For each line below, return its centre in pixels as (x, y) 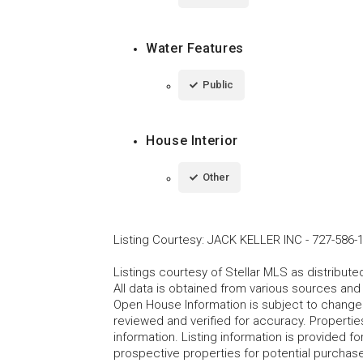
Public (218, 84)
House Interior (192, 140)
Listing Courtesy (158, 239)
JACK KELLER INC (255, 239)
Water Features (195, 48)
